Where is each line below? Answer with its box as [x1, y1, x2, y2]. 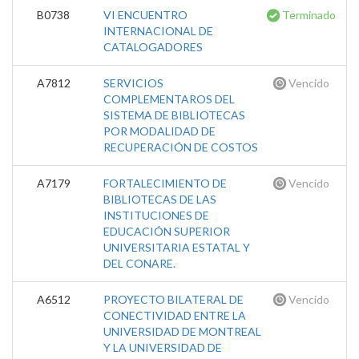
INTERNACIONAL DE [103, 24, 213, 38]
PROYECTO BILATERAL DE [103, 292, 244, 306]
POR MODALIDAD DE [103, 124, 216, 138]
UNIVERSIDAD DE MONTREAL [103, 325, 261, 338]
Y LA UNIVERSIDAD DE [103, 341, 222, 354]
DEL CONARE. [103, 256, 175, 270]
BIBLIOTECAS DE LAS [103, 192, 216, 206]
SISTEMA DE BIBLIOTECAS [103, 108, 245, 122]
